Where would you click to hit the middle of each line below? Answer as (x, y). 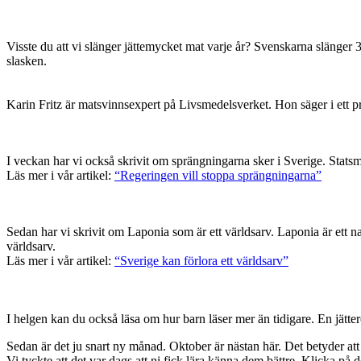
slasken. (27, 61)
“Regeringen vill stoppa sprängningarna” (218, 176)
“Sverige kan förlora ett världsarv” (201, 261)
